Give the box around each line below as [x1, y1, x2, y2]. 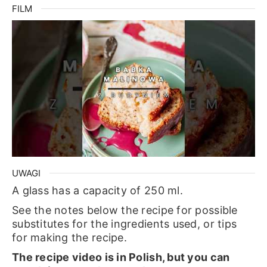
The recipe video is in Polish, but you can [11, 250, 230, 263]
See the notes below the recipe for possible [11, 203, 238, 216]
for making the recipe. [11, 231, 131, 244]
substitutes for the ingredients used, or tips [11, 217, 237, 230]
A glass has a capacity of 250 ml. [11, 184, 187, 197]
